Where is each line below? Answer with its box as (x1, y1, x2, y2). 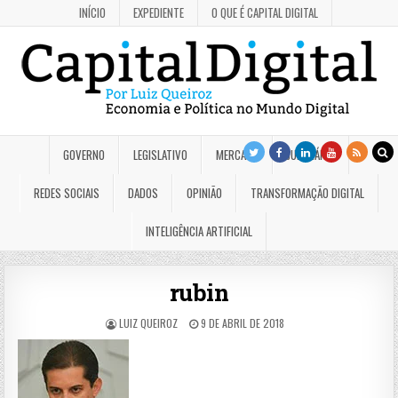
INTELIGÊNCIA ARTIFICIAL (146, 222, 252, 240)
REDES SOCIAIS (34, 184, 99, 202)
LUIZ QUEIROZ (118, 315, 178, 330)
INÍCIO (79, 4, 106, 21)
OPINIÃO (187, 184, 222, 202)
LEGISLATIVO (133, 146, 187, 163)
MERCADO (216, 146, 259, 163)
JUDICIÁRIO (287, 146, 335, 163)
